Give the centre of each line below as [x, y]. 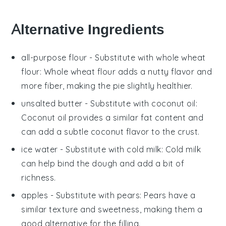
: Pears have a [168, 195]
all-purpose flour [54, 58]
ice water [40, 150]
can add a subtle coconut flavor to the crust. [110, 132]
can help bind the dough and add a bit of [103, 164]
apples [35, 195]
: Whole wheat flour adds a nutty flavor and [126, 72]
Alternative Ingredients [88, 30]
